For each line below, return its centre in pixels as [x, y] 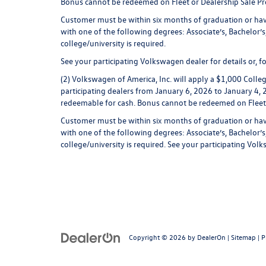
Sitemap [243, 237]
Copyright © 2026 [158, 237]
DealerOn [211, 237]
